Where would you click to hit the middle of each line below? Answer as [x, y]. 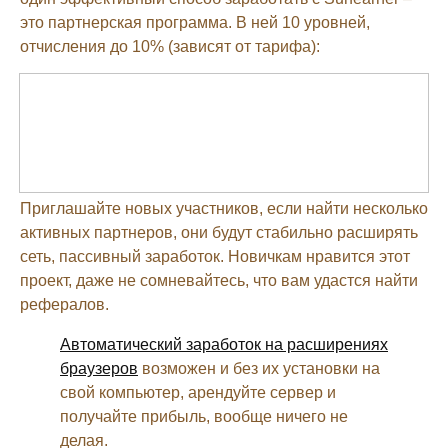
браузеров [99, 368]
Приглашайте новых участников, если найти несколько [224, 208]
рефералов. [64, 304]
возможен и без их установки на [259, 368]
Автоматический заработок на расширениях [224, 344]
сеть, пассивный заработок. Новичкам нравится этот [215, 256]
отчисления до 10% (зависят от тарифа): [170, 46]
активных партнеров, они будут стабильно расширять [219, 232]
